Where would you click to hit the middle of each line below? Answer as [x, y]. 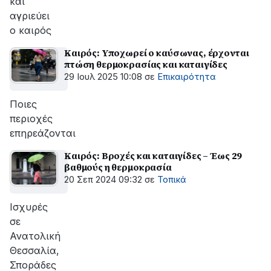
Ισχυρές [29, 207]
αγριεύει [30, 16]
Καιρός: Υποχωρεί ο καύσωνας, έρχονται [157, 53]
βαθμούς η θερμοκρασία [118, 167]
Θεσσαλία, [34, 250]
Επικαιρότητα [187, 77]
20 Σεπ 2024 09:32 [103, 180]
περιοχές [31, 119]
